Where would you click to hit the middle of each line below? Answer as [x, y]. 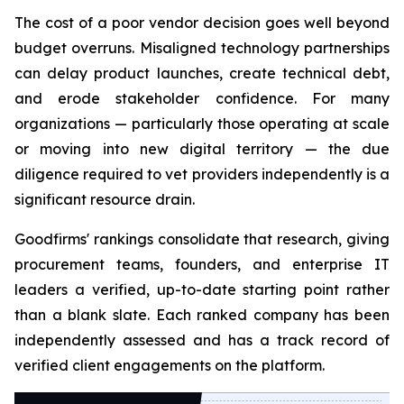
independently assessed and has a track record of [202, 340]
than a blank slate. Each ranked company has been [202, 315]
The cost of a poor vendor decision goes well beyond [202, 23]
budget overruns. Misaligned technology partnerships [202, 48]
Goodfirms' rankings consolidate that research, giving [202, 239]
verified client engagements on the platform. [170, 365]
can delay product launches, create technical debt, [202, 73]
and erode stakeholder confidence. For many [202, 98]
